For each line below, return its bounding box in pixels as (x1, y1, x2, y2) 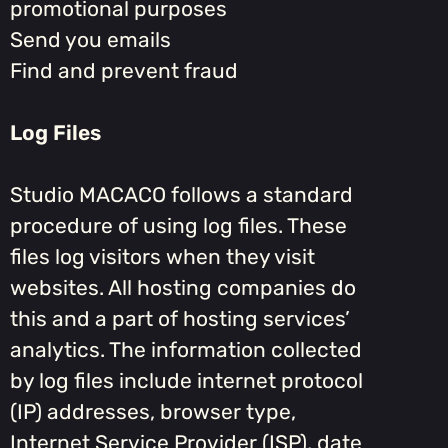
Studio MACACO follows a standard (10, 182, 353, 208)
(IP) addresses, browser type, (10, 399, 296, 425)
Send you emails (10, 27, 171, 53)
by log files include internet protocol (10, 368, 363, 394)
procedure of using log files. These (10, 213, 347, 239)
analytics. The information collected (10, 337, 362, 363)
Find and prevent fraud (10, 58, 238, 84)
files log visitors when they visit (10, 244, 315, 270)
